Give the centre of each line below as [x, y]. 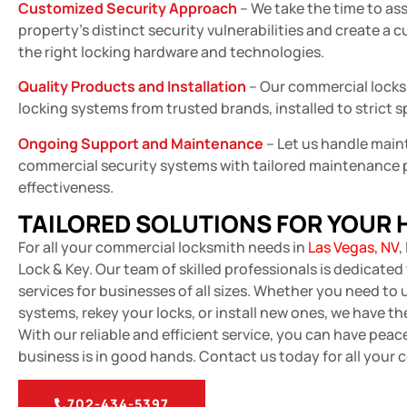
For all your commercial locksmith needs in [162, 247]
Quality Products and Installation [132, 87]
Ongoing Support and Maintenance [141, 143]
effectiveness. [66, 187]
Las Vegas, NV [352, 247]
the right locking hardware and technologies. [171, 51]
